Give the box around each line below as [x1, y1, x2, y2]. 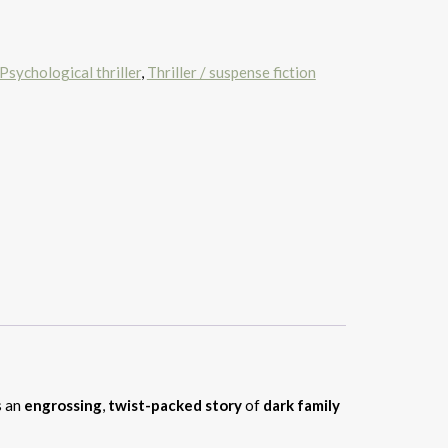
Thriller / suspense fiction [146, 63, 316, 81]
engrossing [24, 395, 102, 414]
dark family [260, 395, 340, 414]
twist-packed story [108, 395, 242, 414]
